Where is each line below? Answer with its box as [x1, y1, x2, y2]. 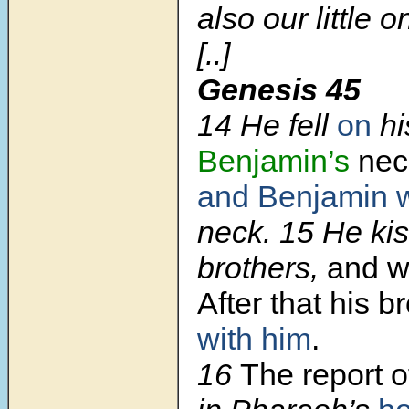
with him [197, 321, 311, 357]
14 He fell [197, 108, 337, 143]
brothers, [197, 250, 327, 286]
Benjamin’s [197, 143, 350, 179]
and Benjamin [197, 179, 388, 215]
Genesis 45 [197, 72, 361, 108]
